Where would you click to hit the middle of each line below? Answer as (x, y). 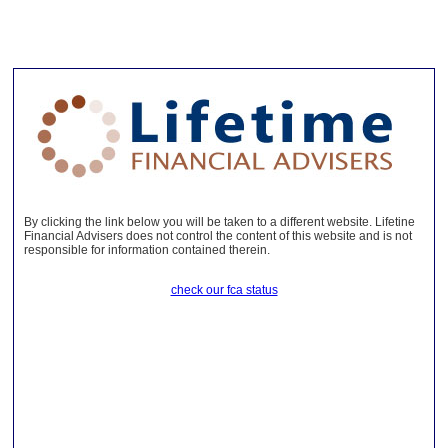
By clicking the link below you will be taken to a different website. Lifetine (219, 222)
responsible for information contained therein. (147, 250)
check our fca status (224, 290)
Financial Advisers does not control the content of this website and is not (218, 236)
